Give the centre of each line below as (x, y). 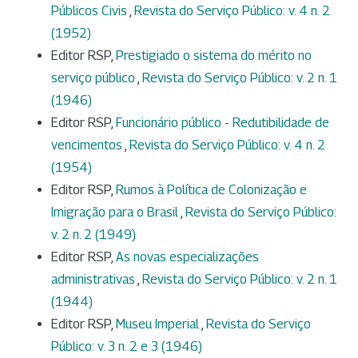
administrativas (94, 280)
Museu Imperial (159, 324)
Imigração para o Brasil (116, 213)
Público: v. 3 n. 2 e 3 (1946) (127, 347)
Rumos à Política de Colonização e (211, 190)
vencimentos (88, 145)
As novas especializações (187, 257)
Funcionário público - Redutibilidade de (223, 123)
